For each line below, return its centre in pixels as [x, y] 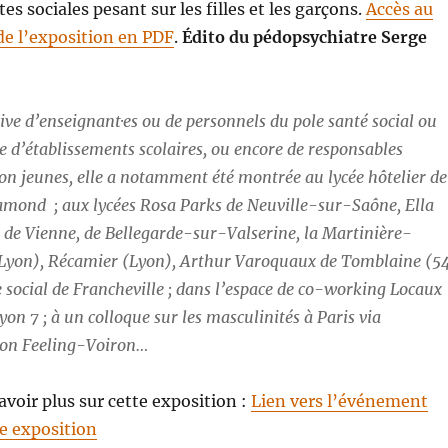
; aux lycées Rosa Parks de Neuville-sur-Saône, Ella [242, 205]
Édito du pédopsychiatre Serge [305, 37]
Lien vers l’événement [340, 401]
